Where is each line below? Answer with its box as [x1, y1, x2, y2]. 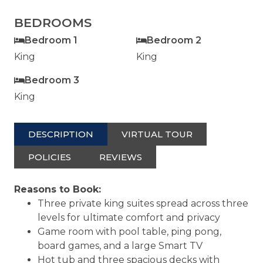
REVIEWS [99, 151, 142, 163]
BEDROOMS [14, 15, 92, 30]
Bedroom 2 [147, 34, 201, 46]
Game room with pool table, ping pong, [38, 225, 221, 237]
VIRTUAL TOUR [122, 128, 193, 140]
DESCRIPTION [28, 128, 93, 140]
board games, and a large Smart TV [38, 240, 203, 251]
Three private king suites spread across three [38, 197, 248, 209]
